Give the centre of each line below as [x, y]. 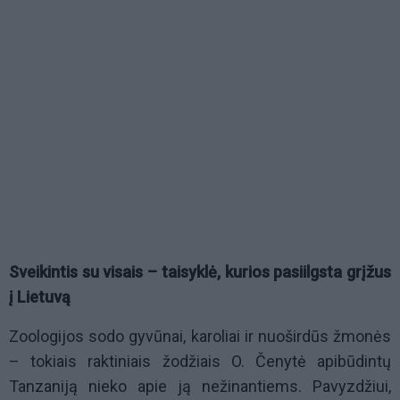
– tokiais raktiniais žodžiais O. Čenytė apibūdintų [200, 362]
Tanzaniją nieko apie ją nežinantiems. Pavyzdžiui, [200, 387]
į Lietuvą [40, 297]
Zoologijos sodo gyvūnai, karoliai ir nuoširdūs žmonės [200, 337]
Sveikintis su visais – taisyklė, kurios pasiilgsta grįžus [200, 272]
